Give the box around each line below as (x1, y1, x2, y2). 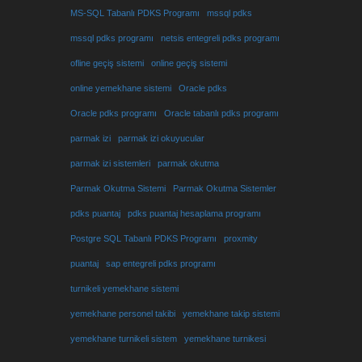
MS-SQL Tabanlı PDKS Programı (70, 8, 200, 18)
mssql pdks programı (70, 33, 154, 43)
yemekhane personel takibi (70, 309, 175, 318)
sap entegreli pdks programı (106, 259, 216, 268)
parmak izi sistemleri (70, 158, 150, 168)
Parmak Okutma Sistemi (70, 183, 166, 193)
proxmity (224, 234, 258, 243)
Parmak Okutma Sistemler (173, 183, 276, 193)
